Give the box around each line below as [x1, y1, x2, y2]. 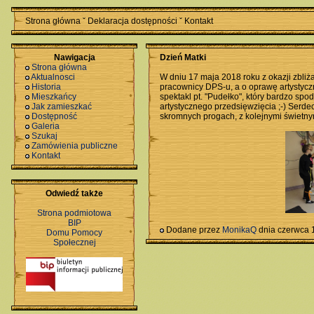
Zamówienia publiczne [32, 141, 118, 151]
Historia [32, 82, 61, 92]
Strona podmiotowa [37, 208, 111, 218]
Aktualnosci [31, 72, 75, 82]
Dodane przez [164, 224, 222, 235]
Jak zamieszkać [32, 102, 92, 111]
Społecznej [53, 238, 96, 247]
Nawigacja [53, 53, 95, 62]
